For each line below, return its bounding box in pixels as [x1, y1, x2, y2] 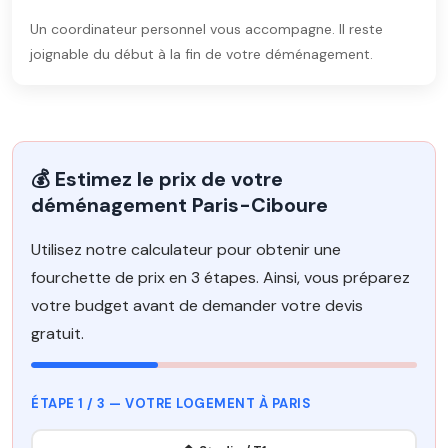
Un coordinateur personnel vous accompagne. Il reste [30, 20, 383, 38]
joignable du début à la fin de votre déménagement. [30, 45, 373, 63]
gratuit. [31, 323, 84, 344]
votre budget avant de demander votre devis [31, 295, 363, 316]
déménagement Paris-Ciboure [31, 192, 328, 218]
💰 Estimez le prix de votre [31, 166, 283, 192]
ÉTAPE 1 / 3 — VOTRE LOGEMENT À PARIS [31, 395, 311, 412]
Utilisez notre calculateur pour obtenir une [31, 239, 341, 260]
